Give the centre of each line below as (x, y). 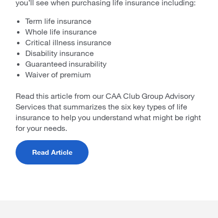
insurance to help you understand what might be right (108, 117)
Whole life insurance (61, 31)
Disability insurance (60, 53)
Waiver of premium (58, 74)
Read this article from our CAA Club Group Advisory (105, 96)
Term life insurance (58, 21)
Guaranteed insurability (66, 64)
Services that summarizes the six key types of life (101, 106)
